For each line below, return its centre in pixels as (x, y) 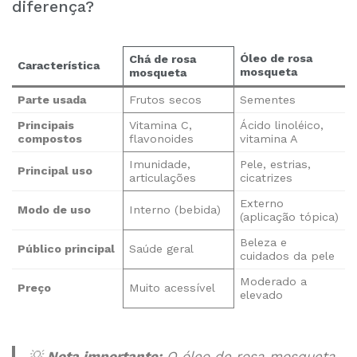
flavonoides (162, 139)
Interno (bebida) (175, 210)
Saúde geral (162, 249)
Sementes (268, 100)
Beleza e (264, 243)
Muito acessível (173, 288)
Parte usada (52, 100)
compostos (50, 139)
